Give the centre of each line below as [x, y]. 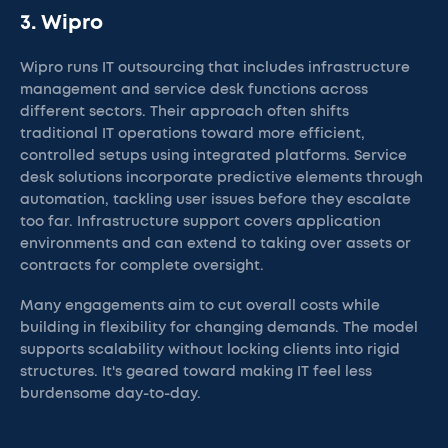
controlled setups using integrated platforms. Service [213, 156]
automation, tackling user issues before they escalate [215, 200]
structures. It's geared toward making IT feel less [196, 372]
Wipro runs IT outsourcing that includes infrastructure [215, 68]
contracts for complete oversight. [142, 266]
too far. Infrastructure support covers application [200, 222]
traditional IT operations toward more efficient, [192, 134]
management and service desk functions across [194, 90]
